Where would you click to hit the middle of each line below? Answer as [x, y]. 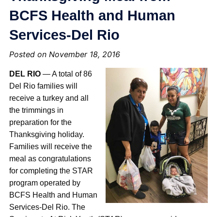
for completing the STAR [51, 171]
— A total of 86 [67, 74]
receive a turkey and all [49, 98]
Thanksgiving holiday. [47, 135]
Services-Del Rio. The [47, 207]
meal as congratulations [50, 159]
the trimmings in [37, 110]
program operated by [45, 183]
